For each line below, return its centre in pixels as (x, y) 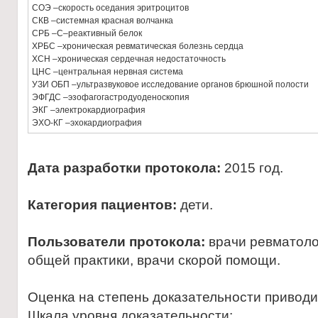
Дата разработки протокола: (124, 168)
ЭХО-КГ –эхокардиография (87, 123)
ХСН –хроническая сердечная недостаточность (129, 59)
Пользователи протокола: (116, 242)
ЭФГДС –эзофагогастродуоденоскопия (111, 97)
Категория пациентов (100, 205)
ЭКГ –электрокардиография (89, 110)
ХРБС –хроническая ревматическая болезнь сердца (138, 46)
